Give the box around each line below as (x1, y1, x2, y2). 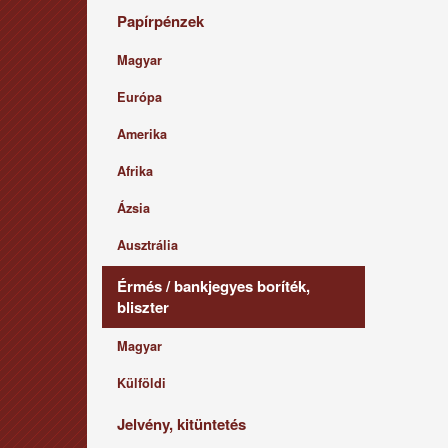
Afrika (117, 162, 153, 180)
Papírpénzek (117, 10, 204, 32)
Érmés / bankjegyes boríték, (117, 275, 310, 297)
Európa (117, 88, 162, 106)
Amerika (117, 125, 167, 143)
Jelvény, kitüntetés (117, 413, 246, 435)
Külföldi (117, 374, 166, 392)
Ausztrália (117, 236, 178, 254)
